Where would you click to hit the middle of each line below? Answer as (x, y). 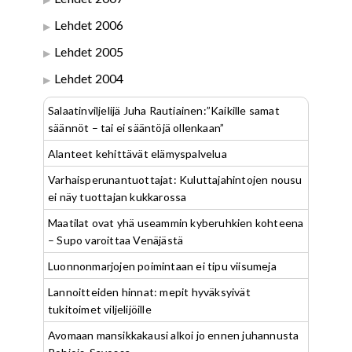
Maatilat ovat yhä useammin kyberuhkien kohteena (176, 223)
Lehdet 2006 (89, 25)
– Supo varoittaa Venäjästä (116, 240)
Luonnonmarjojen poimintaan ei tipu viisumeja (162, 266)
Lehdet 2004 (89, 79)
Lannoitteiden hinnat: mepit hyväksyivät (149, 292)
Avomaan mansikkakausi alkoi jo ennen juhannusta (174, 335)
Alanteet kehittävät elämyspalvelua (137, 154)
